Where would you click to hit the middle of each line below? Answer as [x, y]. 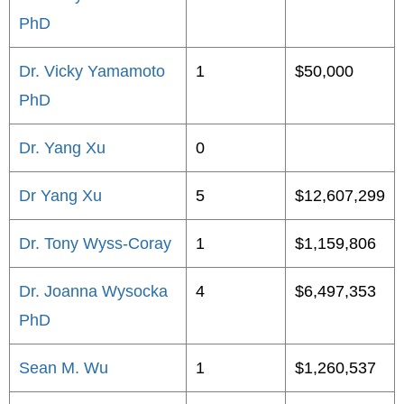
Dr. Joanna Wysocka [93, 291]
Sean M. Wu [64, 368]
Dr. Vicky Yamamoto [92, 71]
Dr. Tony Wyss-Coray [95, 243]
